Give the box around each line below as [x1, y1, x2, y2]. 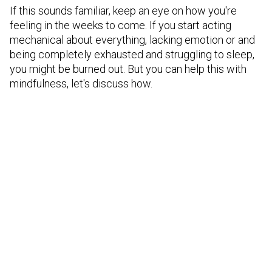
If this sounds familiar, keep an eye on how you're [10, 4, 237, 17]
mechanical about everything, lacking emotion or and [10, 33, 255, 46]
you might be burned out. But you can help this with [10, 63, 246, 75]
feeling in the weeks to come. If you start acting [10, 19, 231, 32]
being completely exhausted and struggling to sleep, [10, 48, 254, 61]
